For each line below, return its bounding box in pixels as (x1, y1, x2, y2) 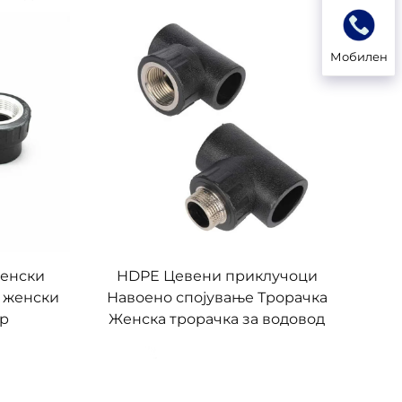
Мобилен (329, 48, 388, 64)
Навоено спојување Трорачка (106, 288, 328, 306)
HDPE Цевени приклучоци (116, 267, 318, 284)
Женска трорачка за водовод (109, 310, 326, 328)
